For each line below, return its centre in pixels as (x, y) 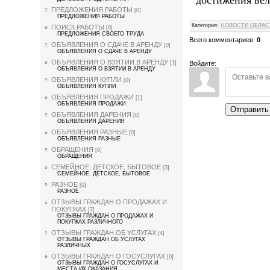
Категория (205, 25)
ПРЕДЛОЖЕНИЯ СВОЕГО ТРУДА (101, 33)
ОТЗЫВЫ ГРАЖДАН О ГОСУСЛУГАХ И (108, 262)
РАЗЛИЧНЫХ (74, 245)
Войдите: (203, 63)
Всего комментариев (221, 39)
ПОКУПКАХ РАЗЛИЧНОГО (90, 221)
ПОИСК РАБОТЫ (78, 27)
